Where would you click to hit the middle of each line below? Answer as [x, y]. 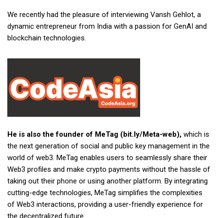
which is [196, 134]
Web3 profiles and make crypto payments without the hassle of [109, 169]
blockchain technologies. [47, 38]
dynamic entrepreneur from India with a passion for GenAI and [107, 26]
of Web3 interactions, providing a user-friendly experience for [105, 204]
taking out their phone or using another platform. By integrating [108, 181]
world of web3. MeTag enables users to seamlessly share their [107, 157]
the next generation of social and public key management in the [109, 146]
